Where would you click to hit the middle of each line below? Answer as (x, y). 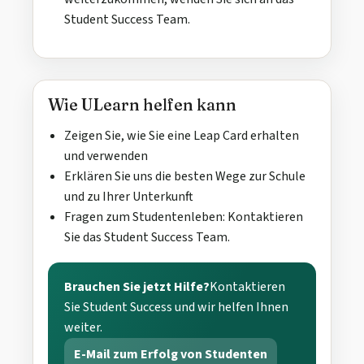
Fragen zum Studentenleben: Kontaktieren (184, 217)
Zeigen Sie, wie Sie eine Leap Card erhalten (182, 135)
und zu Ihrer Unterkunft (129, 196)
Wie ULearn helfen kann (142, 104)
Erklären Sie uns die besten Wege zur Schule (185, 176)
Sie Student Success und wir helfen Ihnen (176, 307)
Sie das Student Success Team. (147, 237)
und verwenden (106, 156)
